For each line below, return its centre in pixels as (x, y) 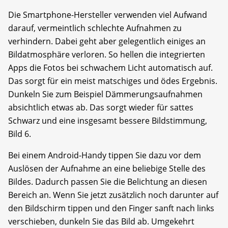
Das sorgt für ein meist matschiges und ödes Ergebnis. (113, 81)
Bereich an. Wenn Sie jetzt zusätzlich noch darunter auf (113, 195)
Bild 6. (20, 134)
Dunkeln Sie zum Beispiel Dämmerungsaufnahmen (105, 94)
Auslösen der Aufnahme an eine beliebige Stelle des (107, 169)
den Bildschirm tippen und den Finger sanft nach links (111, 208)
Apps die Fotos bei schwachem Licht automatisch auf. (110, 68)
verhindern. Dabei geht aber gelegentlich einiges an (107, 41)
